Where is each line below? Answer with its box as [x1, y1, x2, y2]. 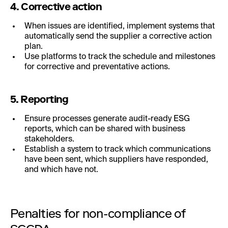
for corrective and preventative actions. [24, 63, 170, 71]
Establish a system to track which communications [24, 145, 211, 154]
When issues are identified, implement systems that [24, 22, 215, 31]
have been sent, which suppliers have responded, [24, 155, 208, 164]
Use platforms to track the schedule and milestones [24, 52, 215, 61]
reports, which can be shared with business [24, 125, 185, 133]
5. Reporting [10, 93, 69, 105]
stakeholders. [24, 135, 74, 144]
